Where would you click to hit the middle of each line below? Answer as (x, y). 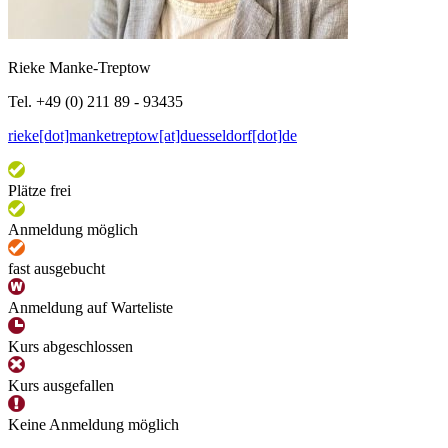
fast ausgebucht (56, 269)
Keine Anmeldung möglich (93, 425)
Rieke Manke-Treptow (79, 68)
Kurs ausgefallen (61, 386)
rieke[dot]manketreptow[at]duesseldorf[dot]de (152, 136)
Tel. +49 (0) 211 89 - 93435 (95, 102)
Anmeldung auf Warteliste (90, 308)
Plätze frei (39, 191)
